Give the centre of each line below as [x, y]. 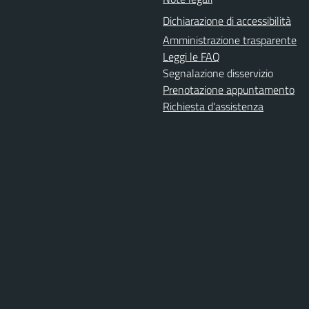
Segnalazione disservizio [218, 73]
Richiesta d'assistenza [213, 106]
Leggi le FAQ [191, 57]
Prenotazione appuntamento [229, 90]
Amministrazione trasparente [230, 40]
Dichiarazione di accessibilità [227, 21]
